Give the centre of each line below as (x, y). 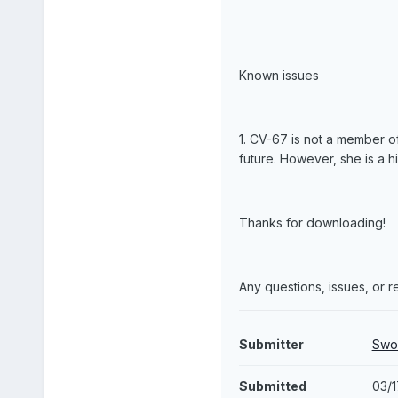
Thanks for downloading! (312, 223)
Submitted (272, 386)
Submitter (271, 345)
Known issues (279, 76)
